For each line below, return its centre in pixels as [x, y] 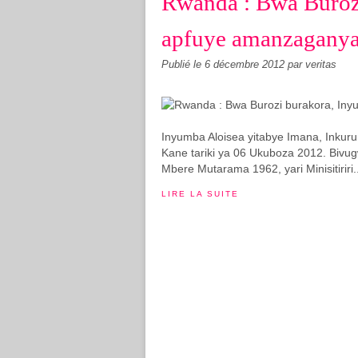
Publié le [183, 65]
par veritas [312, 65]
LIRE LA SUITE [200, 194]
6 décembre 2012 [246, 65]
